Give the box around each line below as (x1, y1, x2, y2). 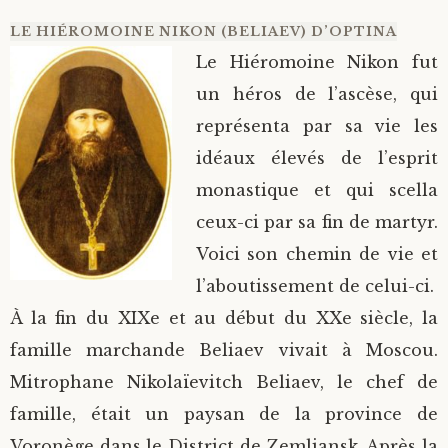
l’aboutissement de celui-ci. (196, 275, 434, 296)
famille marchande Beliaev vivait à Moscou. (10, 339, 438, 360)
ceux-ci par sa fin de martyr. (196, 211, 438, 232)
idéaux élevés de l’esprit (196, 147, 438, 168)
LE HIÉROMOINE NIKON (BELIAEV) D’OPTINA (10, 23, 397, 39)
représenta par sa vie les (196, 115, 438, 136)
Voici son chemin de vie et (196, 243, 438, 264)
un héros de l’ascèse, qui (196, 83, 438, 104)
